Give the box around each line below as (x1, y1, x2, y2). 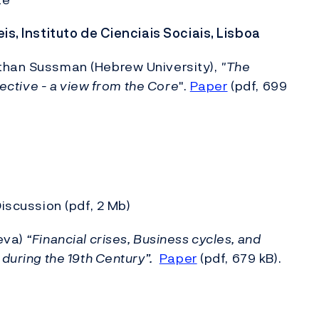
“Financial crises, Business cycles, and (26, 229, 261, 249)
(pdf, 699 (227, 76, 288, 95)
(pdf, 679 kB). (197, 249, 282, 268)
